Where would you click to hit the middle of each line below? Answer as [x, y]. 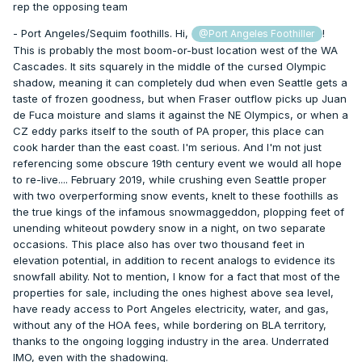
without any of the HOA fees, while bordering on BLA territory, [170, 325]
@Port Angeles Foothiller [257, 34]
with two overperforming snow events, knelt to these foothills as [176, 196]
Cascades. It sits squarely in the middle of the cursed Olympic [170, 67]
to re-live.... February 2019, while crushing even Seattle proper [170, 180]
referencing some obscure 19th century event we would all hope [177, 164]
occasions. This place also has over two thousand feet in [159, 244]
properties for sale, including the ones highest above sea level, [173, 293]
